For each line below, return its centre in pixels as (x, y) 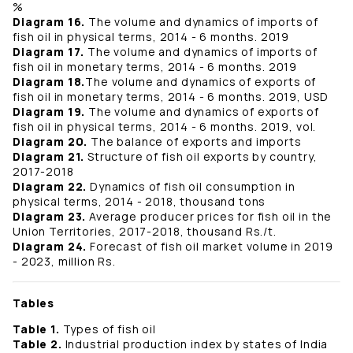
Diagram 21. (50, 157)
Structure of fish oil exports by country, (203, 157)
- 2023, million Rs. (64, 262)
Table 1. (38, 329)
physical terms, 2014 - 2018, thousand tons (139, 202)
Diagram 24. (52, 247)
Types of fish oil (109, 329)
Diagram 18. (49, 82)
